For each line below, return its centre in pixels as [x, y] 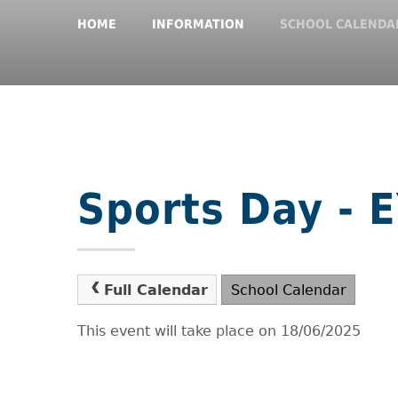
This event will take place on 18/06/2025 [219, 330]
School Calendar [288, 291]
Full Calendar [155, 291]
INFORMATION [198, 24]
